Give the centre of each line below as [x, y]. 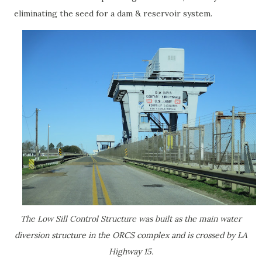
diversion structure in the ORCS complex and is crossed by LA [131, 235]
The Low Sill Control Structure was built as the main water [131, 219]
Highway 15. [131, 251]
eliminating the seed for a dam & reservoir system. [114, 13]
